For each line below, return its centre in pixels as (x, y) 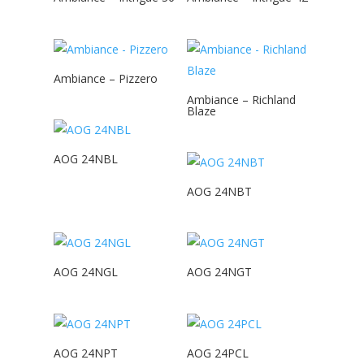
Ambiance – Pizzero (105, 78)
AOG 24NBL (85, 159)
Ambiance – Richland (242, 99)
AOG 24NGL (85, 272)
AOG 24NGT (220, 272)
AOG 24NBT (220, 192)
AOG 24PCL (218, 353)
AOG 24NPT (85, 353)
